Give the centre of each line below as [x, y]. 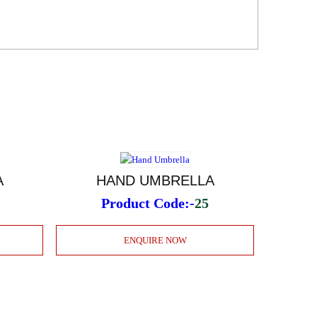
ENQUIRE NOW [155, 240]
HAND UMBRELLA [155, 180]
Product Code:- [148, 203]
